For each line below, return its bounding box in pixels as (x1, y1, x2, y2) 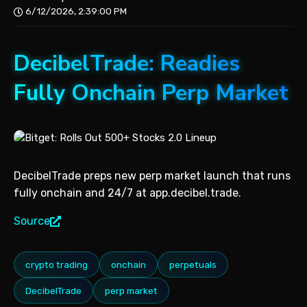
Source (14, 214, 50, 228)
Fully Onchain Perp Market (14, 78, 288, 108)
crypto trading (25, 259, 88, 271)
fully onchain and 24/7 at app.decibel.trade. (14, 186, 241, 200)
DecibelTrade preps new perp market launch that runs (14, 169, 291, 183)
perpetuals (169, 259, 217, 271)
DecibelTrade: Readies (14, 49, 240, 79)
